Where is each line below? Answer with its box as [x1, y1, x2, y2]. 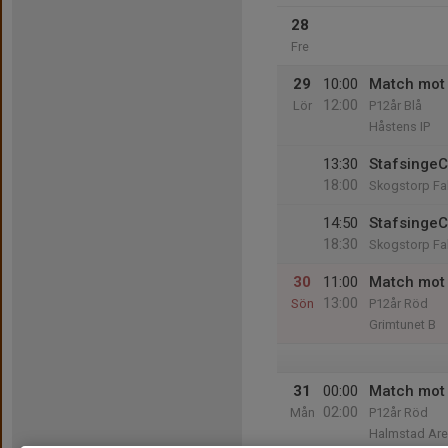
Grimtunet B [369, 317, 436, 332]
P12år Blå [369, 98, 422, 113]
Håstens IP [369, 119, 430, 134]
